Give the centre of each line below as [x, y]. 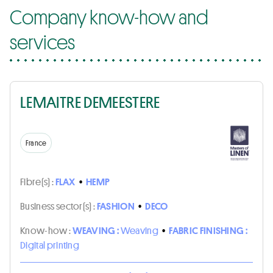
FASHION [115, 206]
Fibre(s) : [38, 181]
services [42, 42]
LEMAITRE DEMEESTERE [90, 102]
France [36, 143]
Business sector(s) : [58, 206]
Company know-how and [109, 17]
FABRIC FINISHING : [208, 230]
